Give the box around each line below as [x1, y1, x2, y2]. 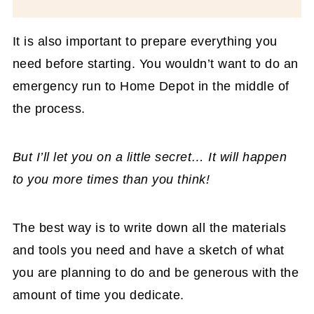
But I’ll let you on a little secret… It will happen [12, 150, 287, 165]
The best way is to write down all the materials [12, 221, 287, 235]
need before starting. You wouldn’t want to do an [12, 57, 299, 71]
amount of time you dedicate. [12, 288, 184, 303]
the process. [12, 102, 86, 116]
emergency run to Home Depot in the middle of [12, 79, 289, 94]
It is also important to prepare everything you [12, 34, 278, 49]
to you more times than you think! [12, 172, 210, 187]
